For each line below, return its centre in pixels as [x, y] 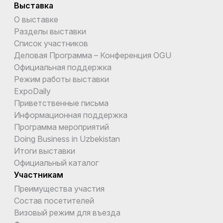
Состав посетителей [54, 200]
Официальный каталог [56, 163]
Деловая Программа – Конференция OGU [93, 55]
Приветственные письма [61, 103]
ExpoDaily [32, 91]
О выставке [36, 19]
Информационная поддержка [71, 115]
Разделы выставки [50, 31]
